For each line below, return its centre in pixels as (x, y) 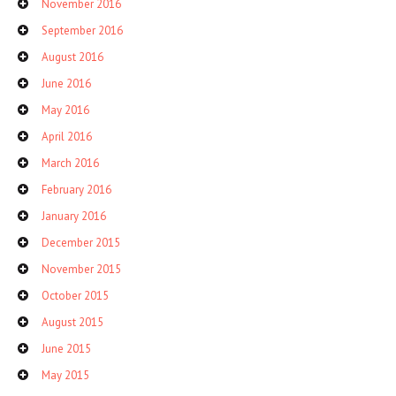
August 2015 (72, 322)
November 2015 (81, 269)
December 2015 (81, 242)
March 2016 (70, 163)
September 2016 (82, 30)
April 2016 (67, 136)
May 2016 (65, 110)
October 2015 (75, 295)
